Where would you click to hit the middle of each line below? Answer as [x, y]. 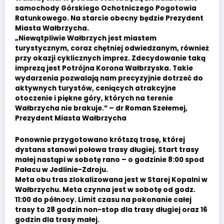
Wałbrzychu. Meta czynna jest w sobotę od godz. [105, 189]
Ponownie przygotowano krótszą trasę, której [100, 139]
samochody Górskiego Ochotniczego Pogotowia [106, 8]
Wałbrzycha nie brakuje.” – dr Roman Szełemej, [101, 108]
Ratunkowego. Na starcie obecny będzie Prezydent [109, 18]
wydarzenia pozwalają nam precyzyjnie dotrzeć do [109, 78]
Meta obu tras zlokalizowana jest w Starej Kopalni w [111, 179]
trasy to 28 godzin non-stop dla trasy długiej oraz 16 [111, 209]
